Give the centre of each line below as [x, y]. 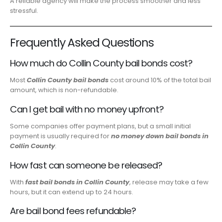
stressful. [24, 10]
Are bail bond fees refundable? [73, 211]
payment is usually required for [60, 136]
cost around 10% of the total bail [160, 80]
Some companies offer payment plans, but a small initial [100, 126]
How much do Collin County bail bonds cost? [101, 63]
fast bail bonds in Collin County [77, 182]
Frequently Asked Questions [82, 43]
